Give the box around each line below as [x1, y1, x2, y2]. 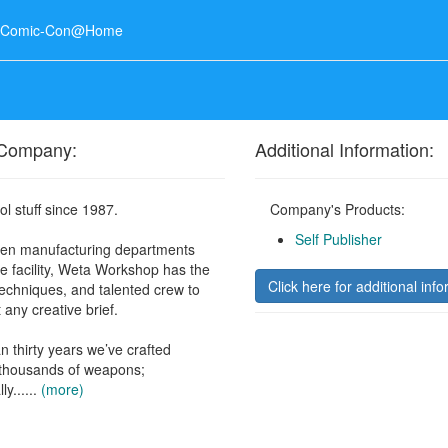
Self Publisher [294, 229, 382, 250]
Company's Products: [269, 199, 405, 220]
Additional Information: [254, 136, 434, 163]
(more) [41, 379, 85, 400]
